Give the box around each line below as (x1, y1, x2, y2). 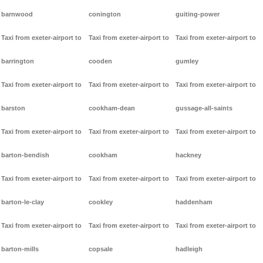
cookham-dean (88, 104, 135, 112)
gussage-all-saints (176, 104, 233, 112)
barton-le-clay (1, 198, 44, 206)
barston (1, 104, 25, 112)
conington (88, 11, 121, 18)
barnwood (1, 11, 33, 18)
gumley (176, 58, 199, 65)
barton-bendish (1, 151, 49, 159)
